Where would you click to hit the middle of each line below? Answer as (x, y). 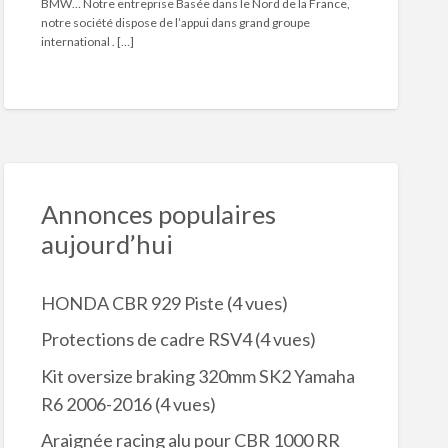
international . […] (87, 42)
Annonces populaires (158, 214)
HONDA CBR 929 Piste (132, 302)
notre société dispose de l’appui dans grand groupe (175, 23)
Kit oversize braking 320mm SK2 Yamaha (197, 375)
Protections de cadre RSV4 (146, 339)
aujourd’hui (106, 244)
